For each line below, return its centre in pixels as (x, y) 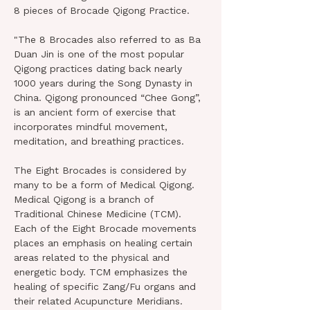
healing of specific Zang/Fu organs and (107, 286)
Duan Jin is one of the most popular (101, 54)
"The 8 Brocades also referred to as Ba (109, 39)
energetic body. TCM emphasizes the (102, 272)
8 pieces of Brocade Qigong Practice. (102, 10)
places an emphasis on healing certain (105, 243)
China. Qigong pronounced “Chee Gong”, (109, 98)
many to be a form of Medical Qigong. (106, 185)
